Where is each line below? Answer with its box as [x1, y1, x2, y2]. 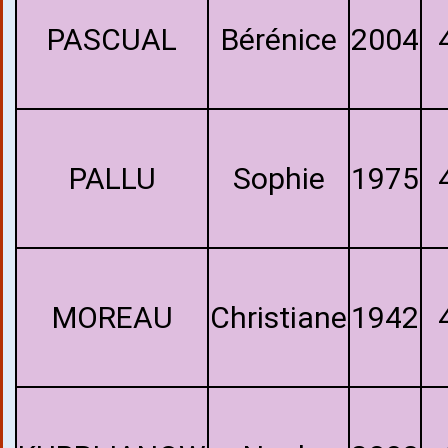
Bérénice [220, 22, 337, 57]
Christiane [210, 300, 347, 335]
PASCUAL [47, 22, 177, 57]
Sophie [232, 161, 325, 196]
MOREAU [51, 300, 173, 335]
